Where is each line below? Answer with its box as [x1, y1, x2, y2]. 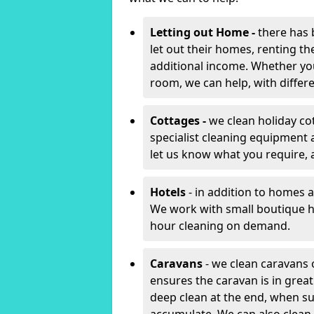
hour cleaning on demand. [150, 218, 290, 233]
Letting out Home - [150, 25, 258, 40]
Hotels [150, 184, 186, 200]
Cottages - [150, 113, 209, 128]
